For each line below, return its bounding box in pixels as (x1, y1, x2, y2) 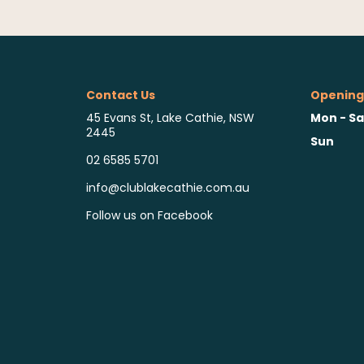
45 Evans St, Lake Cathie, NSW (85, 109, 254, 126)
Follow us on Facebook (85, 207, 213, 224)
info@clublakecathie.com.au (85, 180, 249, 197)
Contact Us (85, 86, 155, 103)
